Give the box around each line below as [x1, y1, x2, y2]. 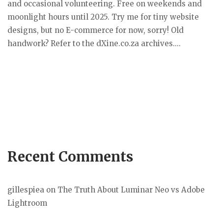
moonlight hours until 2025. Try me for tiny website [7, 12, 199, 22]
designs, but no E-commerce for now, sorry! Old [7, 26, 184, 35]
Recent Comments [7, 147, 133, 165]
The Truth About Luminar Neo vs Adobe [57, 185, 205, 194]
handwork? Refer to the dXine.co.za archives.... [7, 39, 181, 49]
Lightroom [7, 198, 47, 208]
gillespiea [7, 185, 44, 194]
